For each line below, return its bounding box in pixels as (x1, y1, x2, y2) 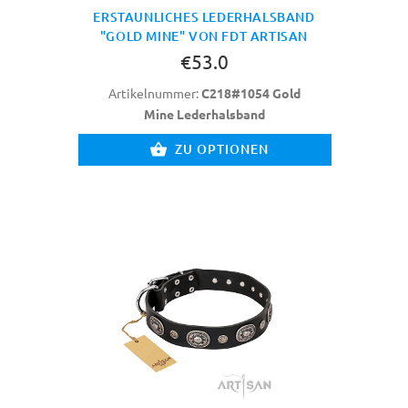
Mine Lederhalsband (143, 105, 265, 122)
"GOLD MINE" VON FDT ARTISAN (99, 26, 309, 45)
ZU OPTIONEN (175, 139, 269, 158)
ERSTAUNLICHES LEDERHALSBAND (93, 7, 315, 25)
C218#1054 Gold (200, 84, 301, 101)
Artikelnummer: (107, 84, 201, 101)
